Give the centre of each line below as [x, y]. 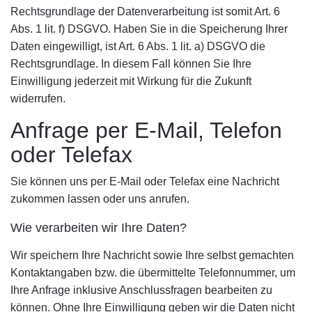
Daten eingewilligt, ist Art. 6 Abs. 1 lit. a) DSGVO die [138, 46]
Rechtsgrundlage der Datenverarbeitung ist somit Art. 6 [145, 11]
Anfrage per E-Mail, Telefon [146, 130]
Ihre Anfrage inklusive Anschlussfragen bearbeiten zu [141, 290]
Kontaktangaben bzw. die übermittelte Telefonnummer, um [153, 273]
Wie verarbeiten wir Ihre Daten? [99, 228]
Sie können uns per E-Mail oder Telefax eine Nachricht [145, 181]
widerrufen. [38, 99]
